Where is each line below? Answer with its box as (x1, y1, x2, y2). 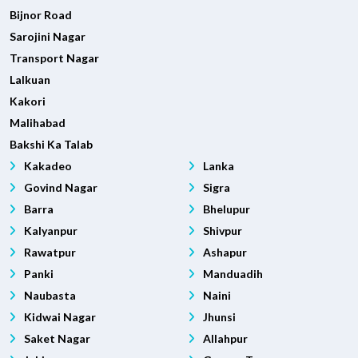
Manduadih (201, 267, 263, 281)
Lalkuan (10, 73, 50, 87)
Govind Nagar (22, 181, 97, 195)
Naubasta (22, 288, 76, 303)
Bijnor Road (10, 8, 72, 22)
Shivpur (201, 224, 242, 238)
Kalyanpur (22, 224, 78, 238)
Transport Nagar (10, 51, 99, 66)
